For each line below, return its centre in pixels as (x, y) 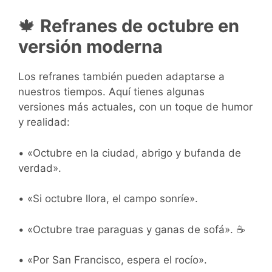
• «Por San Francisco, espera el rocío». (113, 260)
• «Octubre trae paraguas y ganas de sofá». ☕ (132, 229)
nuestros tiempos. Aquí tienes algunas (111, 92)
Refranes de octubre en (138, 26)
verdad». (40, 168)
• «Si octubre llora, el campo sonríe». (108, 199)
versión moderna (90, 47)
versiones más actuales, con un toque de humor (135, 107)
